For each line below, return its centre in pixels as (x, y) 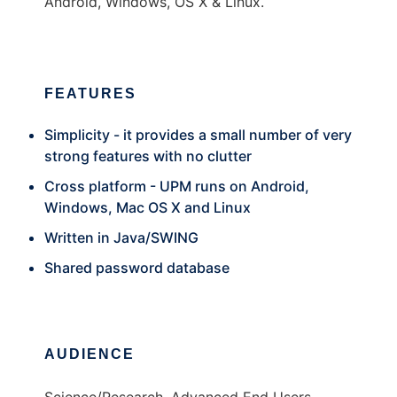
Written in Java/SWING (121, 237)
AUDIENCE (90, 354)
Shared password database (137, 268)
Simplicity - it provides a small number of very (198, 135)
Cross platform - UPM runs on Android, (177, 186)
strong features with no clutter (148, 156)
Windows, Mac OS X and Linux (148, 207)
